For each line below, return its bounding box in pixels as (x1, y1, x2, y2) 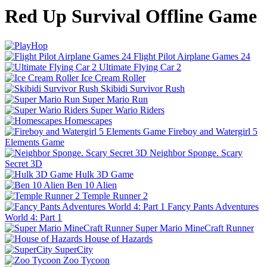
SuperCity (55, 244, 93, 254)
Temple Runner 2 (82, 190, 148, 201)
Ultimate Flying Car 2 (99, 61, 181, 72)
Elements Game (5, 136, 64, 147)
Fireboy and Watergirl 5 (168, 126, 257, 136)
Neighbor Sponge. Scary (150, 147, 243, 158)
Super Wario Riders (91, 104, 164, 115)
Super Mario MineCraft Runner (135, 222, 254, 233)
